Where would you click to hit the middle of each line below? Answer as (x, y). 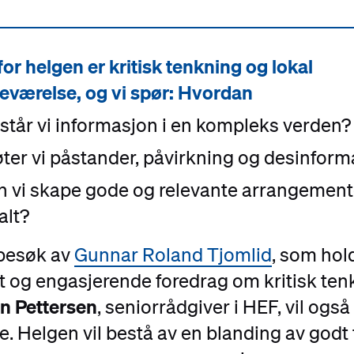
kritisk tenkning (175, 66)
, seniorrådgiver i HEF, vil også (223, 306)
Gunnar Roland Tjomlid (173, 254)
